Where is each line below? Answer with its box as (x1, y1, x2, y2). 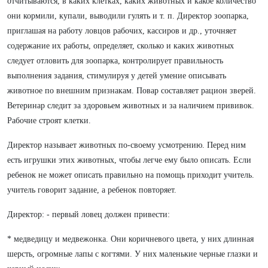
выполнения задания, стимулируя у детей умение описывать (7, 71, 226, 80)
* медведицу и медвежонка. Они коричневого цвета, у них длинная (7, 234, 254, 243)
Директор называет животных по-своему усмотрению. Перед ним (7, 141, 246, 150)
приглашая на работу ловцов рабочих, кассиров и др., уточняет (7, 26, 236, 35)
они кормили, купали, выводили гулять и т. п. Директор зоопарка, (7, 11, 249, 20)
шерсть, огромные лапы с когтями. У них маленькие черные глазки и (7, 249, 258, 258)
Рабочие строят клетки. (7, 116, 91, 125)
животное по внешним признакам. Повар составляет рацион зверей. (7, 86, 256, 95)
